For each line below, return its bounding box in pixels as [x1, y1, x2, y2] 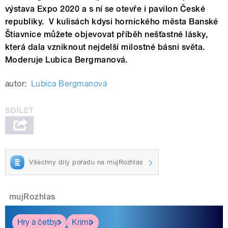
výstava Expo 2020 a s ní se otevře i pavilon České [5, 4, 206, 14]
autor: [5, 79, 27, 89]
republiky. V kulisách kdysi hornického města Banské [5, 17, 218, 27]
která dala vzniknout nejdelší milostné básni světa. [5, 42, 205, 52]
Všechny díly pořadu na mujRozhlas [29, 158, 144, 166]
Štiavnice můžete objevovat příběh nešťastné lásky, [5, 30, 208, 40]
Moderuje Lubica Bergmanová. [5, 55, 128, 65]
